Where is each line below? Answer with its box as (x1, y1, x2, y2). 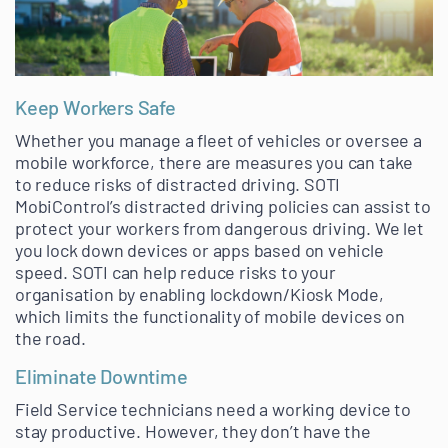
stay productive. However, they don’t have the (15, 420, 371, 443)
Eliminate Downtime (15, 364, 188, 389)
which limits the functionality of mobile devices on (15, 305, 405, 328)
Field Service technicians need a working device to (15, 398, 412, 421)
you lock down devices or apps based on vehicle (15, 239, 384, 262)
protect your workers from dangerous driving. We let (15, 217, 424, 240)
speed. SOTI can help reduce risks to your (15, 261, 336, 284)
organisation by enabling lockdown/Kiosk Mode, (15, 283, 384, 306)
